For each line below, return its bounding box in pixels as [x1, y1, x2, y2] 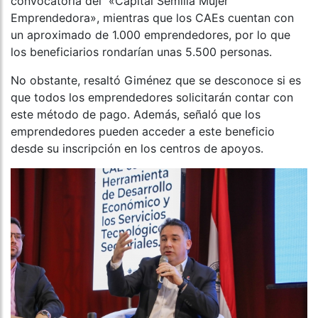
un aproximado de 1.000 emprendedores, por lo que [11, 28, 290, 43]
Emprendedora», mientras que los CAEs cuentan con [11, 11, 294, 26]
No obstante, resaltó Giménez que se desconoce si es [11, 73, 301, 88]
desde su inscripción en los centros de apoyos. [11, 141, 263, 156]
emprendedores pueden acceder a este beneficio [11, 124, 275, 139]
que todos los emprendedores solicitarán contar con [11, 90, 293, 105]
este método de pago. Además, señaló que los [11, 107, 261, 122]
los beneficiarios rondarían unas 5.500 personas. [11, 45, 272, 60]
